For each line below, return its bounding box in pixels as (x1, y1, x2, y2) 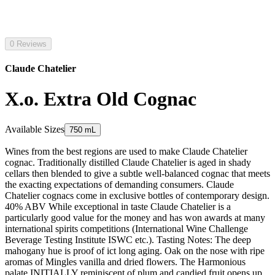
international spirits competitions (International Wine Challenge (5, 223, 248, 234)
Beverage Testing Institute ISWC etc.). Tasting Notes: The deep (5, 234, 251, 246)
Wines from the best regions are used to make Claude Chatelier (5, 146, 247, 157)
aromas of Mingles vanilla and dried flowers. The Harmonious (5, 257, 246, 268)
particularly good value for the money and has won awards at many (5, 212, 265, 223)
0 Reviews (10, 39, 47, 48)
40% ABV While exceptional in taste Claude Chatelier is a (5, 201, 231, 212)
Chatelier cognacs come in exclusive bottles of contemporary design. (5, 190, 269, 201)
